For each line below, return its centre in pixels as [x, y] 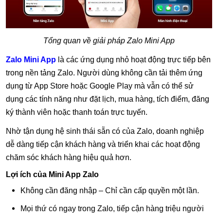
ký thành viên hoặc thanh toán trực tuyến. [77, 112]
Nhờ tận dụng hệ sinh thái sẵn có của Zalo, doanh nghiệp [105, 131]
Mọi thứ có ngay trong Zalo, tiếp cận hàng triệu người [112, 208]
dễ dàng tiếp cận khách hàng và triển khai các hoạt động [103, 144]
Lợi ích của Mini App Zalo [52, 174]
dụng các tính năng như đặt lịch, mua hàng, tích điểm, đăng [108, 99]
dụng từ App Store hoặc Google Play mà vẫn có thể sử [100, 86]
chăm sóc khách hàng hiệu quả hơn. [69, 157]
